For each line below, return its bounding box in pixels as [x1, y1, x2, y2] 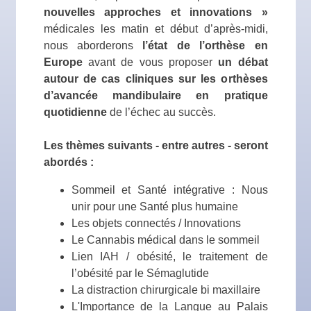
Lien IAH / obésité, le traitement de [71, 251, 268, 262]
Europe [43, 56, 83, 68]
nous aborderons [43, 40, 143, 51]
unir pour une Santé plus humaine [71, 201, 238, 212]
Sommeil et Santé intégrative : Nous [71, 184, 268, 196]
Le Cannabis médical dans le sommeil [71, 234, 260, 246]
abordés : [43, 156, 94, 168]
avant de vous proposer [82, 56, 219, 68]
